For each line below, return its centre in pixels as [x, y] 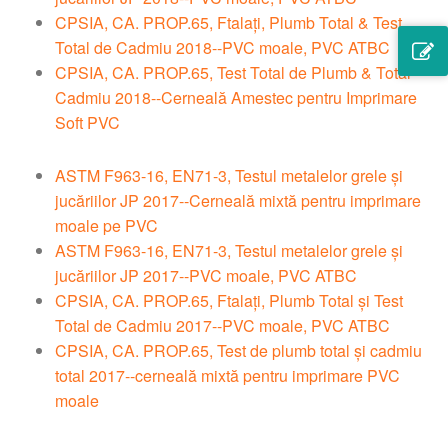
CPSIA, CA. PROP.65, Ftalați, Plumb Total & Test [228, 23]
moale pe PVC [106, 226]
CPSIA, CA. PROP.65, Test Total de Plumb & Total [233, 73]
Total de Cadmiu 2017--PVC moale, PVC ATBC [222, 326]
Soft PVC [87, 123]
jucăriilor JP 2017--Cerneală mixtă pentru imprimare [238, 201]
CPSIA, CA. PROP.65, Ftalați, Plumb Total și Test [229, 301]
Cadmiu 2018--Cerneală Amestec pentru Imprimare [236, 98]
